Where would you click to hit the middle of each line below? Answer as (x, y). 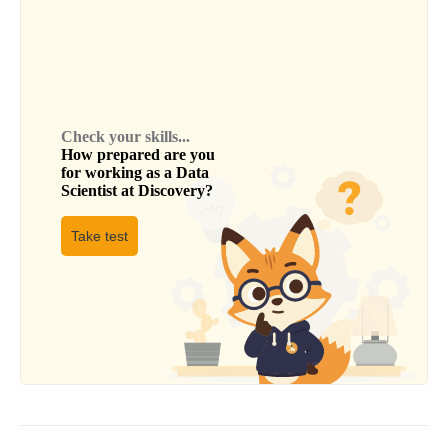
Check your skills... (125, 137)
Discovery (171, 191)
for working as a (118, 173)
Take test (99, 236)
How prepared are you (138, 155)
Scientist (89, 191)
